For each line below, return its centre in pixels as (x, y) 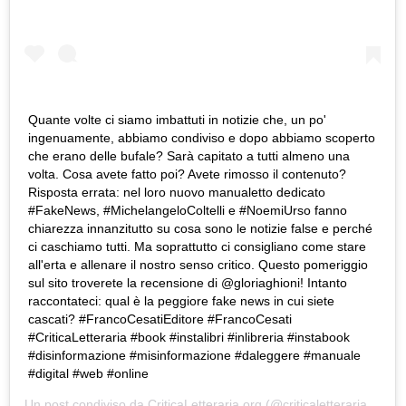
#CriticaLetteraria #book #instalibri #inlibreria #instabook (189, 338)
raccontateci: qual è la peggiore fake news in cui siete (181, 301)
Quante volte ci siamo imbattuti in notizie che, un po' (177, 120)
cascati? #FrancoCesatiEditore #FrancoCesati (160, 319)
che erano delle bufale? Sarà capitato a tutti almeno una (189, 156)
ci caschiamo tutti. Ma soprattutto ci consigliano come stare (197, 247)
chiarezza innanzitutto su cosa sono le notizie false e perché (200, 229)
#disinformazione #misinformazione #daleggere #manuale (194, 356)
